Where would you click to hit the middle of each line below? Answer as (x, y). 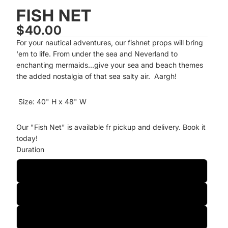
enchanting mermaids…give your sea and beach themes (110, 65)
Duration (30, 149)
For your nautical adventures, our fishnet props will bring (110, 42)
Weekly (112, 217)
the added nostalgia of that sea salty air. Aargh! (96, 76)
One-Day (112, 170)
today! (27, 138)
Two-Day (112, 194)
